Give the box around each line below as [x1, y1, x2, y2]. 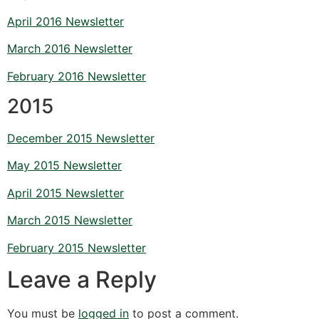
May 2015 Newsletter [7, 158, 122, 173]
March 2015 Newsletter [7, 213, 132, 228]
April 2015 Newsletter [7, 185, 124, 200]
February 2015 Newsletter [7, 240, 146, 255]
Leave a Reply [7, 266, 157, 293]
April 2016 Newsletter [7, 14, 124, 28]
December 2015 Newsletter [7, 131, 155, 146]
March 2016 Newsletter [7, 41, 132, 56]
